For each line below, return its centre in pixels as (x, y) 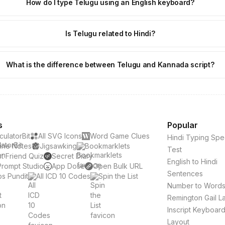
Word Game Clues (120, 136)
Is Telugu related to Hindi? (110, 33)
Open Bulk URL (118, 166)
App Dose (68, 166)
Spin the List (118, 176)
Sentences (185, 174)
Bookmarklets (107, 146)
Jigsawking (58, 146)
